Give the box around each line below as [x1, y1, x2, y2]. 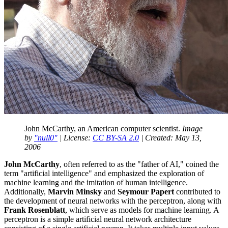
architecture [152, 215, 191, 224]
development [16, 196, 57, 206]
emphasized [106, 169, 148, 178]
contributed [174, 187, 214, 196]
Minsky [76, 187, 102, 196]
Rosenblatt [28, 206, 65, 215]
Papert [151, 187, 174, 196]
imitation [87, 178, 115, 187]
